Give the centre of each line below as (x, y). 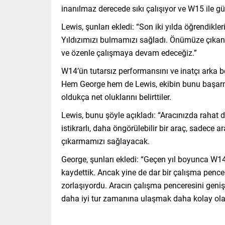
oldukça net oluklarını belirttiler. (116, 97)
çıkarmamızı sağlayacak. (105, 141)
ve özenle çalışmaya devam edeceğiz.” (129, 53)
